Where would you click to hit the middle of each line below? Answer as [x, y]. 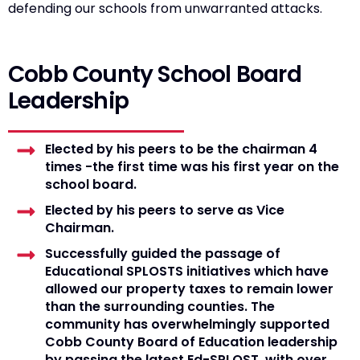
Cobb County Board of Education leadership [192, 342]
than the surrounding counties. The [160, 307]
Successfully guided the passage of [163, 254]
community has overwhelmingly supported [188, 325]
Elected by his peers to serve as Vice [165, 211]
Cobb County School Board [155, 75]
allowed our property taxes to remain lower [190, 289]
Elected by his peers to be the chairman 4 [182, 149]
